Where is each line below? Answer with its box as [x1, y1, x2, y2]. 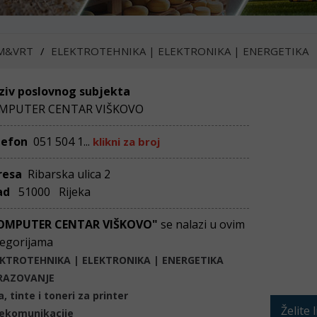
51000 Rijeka [13, 184, 91, 200]
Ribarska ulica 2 [25, 166, 110, 182]
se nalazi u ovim [161, 217, 245, 232]
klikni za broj [93, 134, 160, 149]
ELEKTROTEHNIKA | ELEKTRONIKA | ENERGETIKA [51, 44, 309, 58]
